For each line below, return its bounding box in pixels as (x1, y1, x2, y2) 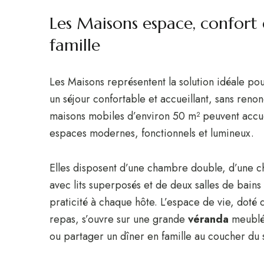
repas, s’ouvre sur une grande (49, 212, 188, 227)
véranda (188, 212, 229, 227)
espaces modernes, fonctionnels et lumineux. (49, 126, 254, 141)
